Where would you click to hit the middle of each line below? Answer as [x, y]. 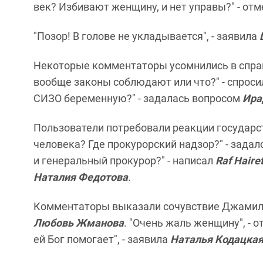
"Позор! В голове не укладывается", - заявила [146, 36]
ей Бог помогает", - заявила [102, 239]
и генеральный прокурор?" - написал [124, 161]
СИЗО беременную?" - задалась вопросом [137, 98]
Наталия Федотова [81, 177]
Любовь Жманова [79, 223]
